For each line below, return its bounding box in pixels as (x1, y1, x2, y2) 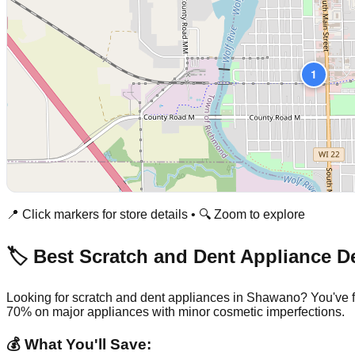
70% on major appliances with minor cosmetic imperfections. (6, 304, 345, 319)
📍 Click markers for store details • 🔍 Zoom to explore (6, 207, 305, 221)
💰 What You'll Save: (6, 336, 151, 353)
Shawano (246, 290, 300, 304)
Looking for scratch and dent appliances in (6, 290, 246, 304)
